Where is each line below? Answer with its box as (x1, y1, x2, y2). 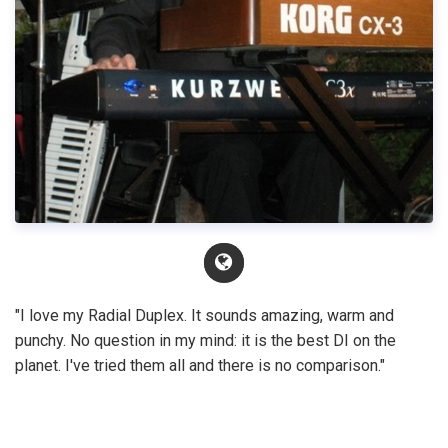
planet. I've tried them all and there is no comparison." (15, 355, 385, 375)
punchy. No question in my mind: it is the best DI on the (15, 330, 396, 350)
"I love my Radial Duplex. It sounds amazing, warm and (15, 305, 394, 325)
